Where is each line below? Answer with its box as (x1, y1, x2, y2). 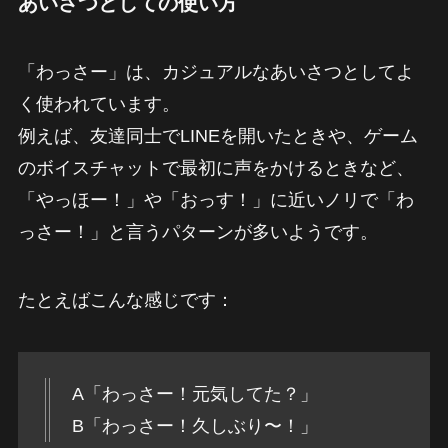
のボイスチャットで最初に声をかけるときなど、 (17, 157, 414, 178)
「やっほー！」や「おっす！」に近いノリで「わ (17, 189, 414, 210)
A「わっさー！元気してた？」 (71, 384, 318, 405)
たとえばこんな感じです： (17, 289, 234, 310)
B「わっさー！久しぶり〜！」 (71, 416, 318, 437)
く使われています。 (17, 93, 180, 114)
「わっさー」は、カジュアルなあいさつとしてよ (17, 61, 414, 82)
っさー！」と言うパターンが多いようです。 (17, 221, 378, 242)
